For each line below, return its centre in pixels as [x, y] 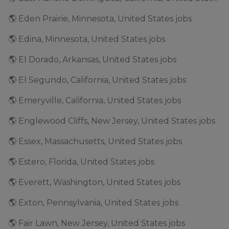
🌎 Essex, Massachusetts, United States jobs [95, 141]
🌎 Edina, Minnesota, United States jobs [87, 39]
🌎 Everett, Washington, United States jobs [94, 182]
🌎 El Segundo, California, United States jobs [97, 80]
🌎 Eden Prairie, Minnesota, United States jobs [100, 19]
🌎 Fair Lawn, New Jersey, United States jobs [97, 223]
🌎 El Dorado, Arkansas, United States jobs [92, 60]
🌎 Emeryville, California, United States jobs [95, 100]
